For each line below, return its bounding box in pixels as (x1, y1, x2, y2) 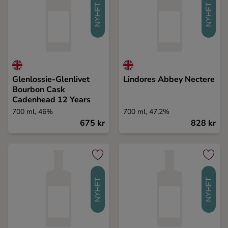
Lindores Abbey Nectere (123, 74, 215, 85)
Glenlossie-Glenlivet (12, 74, 90, 85)
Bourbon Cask (12, 84, 65, 95)
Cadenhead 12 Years (12, 94, 91, 105)
